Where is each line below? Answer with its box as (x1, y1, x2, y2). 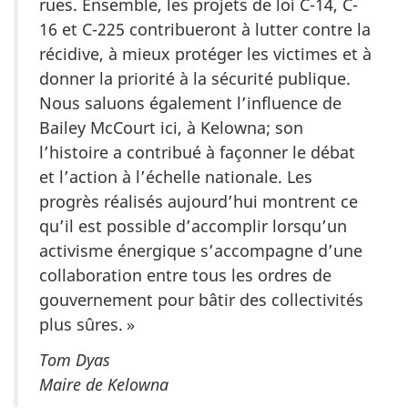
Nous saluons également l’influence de (39, 92, 342, 115)
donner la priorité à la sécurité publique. (39, 67, 351, 90)
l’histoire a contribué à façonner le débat (39, 141, 355, 164)
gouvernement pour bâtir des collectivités (39, 289, 363, 311)
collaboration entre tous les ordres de (39, 264, 331, 287)
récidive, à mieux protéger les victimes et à (39, 43, 372, 66)
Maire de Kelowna (39, 372, 168, 395)
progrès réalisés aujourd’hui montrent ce (39, 190, 358, 213)
